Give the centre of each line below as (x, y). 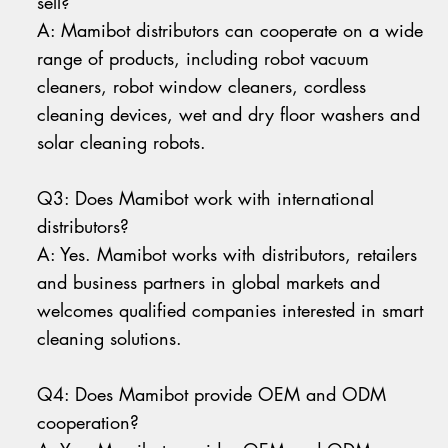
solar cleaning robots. (122, 142)
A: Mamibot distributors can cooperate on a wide (230, 30)
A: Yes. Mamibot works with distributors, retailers (227, 254)
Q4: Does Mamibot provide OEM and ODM (212, 394)
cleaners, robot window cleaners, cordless (202, 86)
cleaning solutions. (110, 338)
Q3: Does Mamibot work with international (206, 198)
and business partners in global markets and (209, 282)
